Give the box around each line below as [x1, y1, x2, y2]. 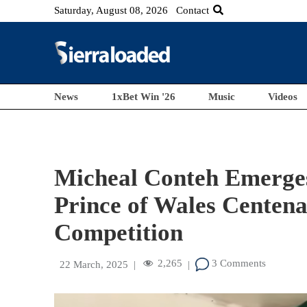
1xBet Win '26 [111, 91, 175, 102]
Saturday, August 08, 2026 [54, 5, 169, 16]
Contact [176, 5, 210, 16]
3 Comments [209, 258, 267, 269]
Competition [54, 219, 184, 246]
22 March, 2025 [60, 259, 129, 270]
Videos [268, 91, 298, 102]
